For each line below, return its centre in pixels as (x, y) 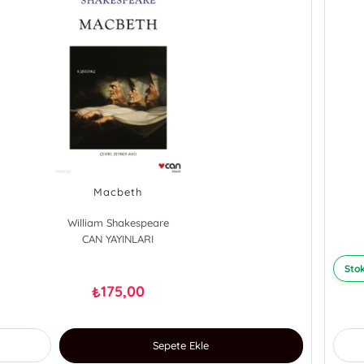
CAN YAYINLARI (118, 239)
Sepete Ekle (181, 346)
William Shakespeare (118, 223)
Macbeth (118, 192)
